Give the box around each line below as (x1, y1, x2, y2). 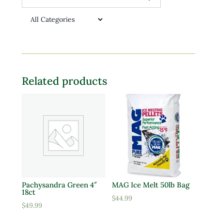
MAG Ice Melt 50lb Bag (112, 180, 190, 189)
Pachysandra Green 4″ (21, 180, 97, 189)
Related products (21, 74, 107, 88)
